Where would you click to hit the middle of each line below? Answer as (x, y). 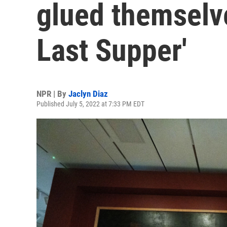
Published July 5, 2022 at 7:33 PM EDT (90, 104)
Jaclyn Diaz (88, 94)
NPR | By (52, 94)
